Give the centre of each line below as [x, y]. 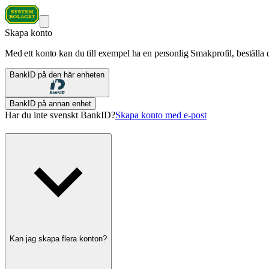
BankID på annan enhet [50, 104]
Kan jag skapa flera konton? [58, 239]
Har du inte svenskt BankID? [60, 115]
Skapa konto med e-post [161, 115]
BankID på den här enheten [57, 75]
